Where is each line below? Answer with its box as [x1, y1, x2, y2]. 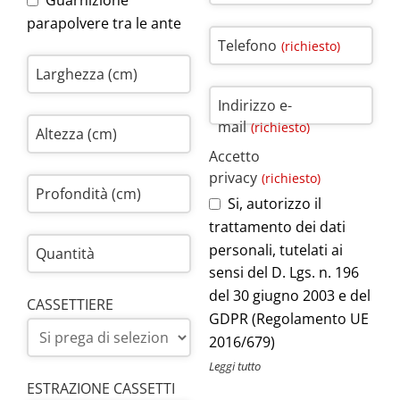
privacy [209, 168, 257, 188]
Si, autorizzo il [228, 194, 321, 214]
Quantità [36, 244, 95, 264]
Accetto [209, 146, 260, 167]
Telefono [218, 36, 277, 56]
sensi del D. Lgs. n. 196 [209, 262, 359, 283]
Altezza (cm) [36, 124, 117, 145]
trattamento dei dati [209, 216, 346, 237]
